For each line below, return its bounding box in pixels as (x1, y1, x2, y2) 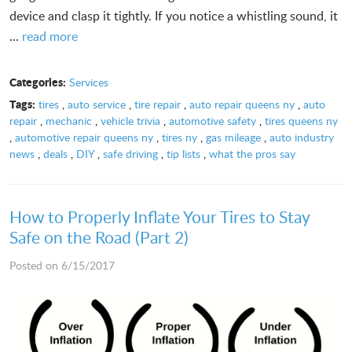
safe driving (103, 145, 158, 161)
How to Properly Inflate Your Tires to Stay (9, 204, 310, 228)
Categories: (9, 73, 66, 90)
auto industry (269, 129, 334, 145)
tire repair (134, 96, 181, 112)
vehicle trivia (101, 112, 160, 128)
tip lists (167, 145, 200, 161)
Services (68, 74, 108, 90)
